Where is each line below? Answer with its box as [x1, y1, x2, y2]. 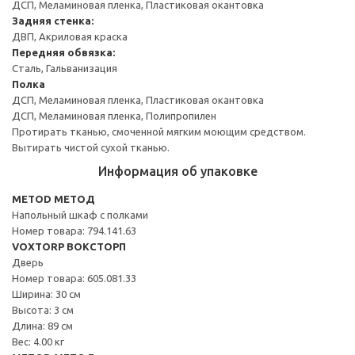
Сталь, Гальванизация [12, 62, 117, 74]
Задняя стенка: [12, 14, 94, 26]
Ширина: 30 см [12, 288, 81, 300]
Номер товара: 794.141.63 [12, 224, 136, 236]
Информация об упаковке [97, 163, 258, 178]
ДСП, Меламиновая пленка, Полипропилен [12, 109, 216, 121]
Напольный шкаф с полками [12, 208, 148, 220]
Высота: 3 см [12, 303, 74, 315]
